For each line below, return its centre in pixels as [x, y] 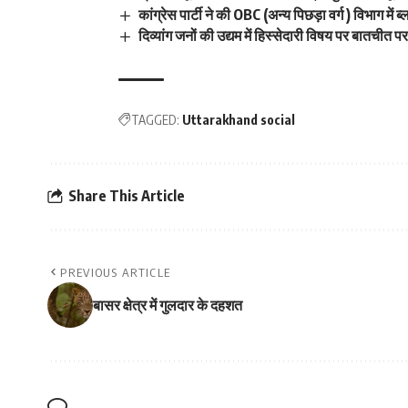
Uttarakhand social [239, 119]
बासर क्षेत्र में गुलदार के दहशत [168, 305]
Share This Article [127, 196]
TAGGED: [155, 119]
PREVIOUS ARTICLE [116, 272]
